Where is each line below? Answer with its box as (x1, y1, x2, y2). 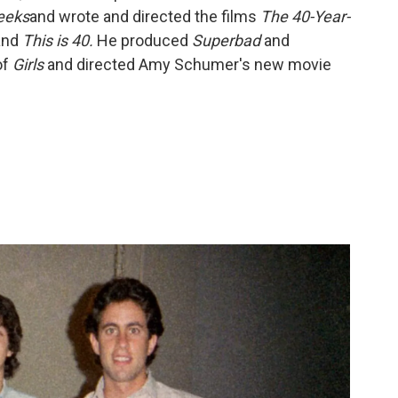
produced (121, 31, 192, 51)
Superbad (192, 31, 260, 51)
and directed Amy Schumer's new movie (44, 55, 331, 75)
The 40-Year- (260, 7, 350, 27)
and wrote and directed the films (29, 7, 260, 27)
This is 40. (22, 31, 93, 51)
